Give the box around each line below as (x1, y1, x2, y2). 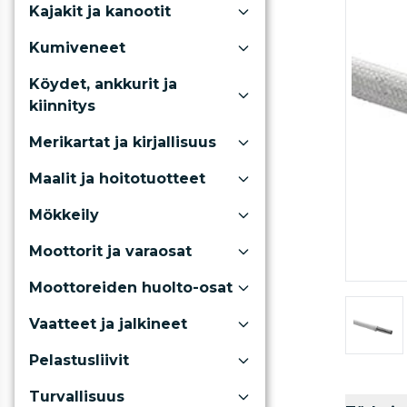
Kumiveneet (29, 39, 125, 56)
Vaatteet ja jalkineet (29, 315, 187, 333)
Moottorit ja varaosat (29, 243, 192, 260)
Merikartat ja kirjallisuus (29, 134, 216, 151)
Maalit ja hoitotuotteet (29, 170, 205, 187)
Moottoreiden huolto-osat (29, 279, 233, 296)
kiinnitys (29, 97, 95, 114)
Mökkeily (29, 206, 99, 223)
